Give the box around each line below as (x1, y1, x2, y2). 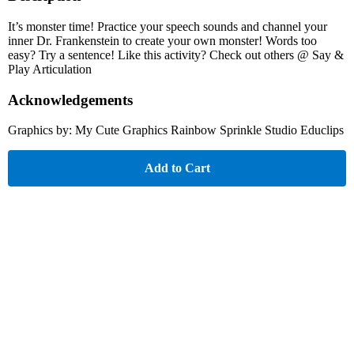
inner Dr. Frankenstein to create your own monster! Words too (8, 33, 317, 47)
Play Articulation (8, 62, 92, 76)
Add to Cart (144, 161, 210, 175)
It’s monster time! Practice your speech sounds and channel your (8, 19, 327, 33)
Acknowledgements (8, 91, 133, 108)
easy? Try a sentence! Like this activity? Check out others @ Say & (8, 47, 344, 62)
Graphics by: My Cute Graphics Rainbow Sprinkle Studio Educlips (8, 123, 344, 137)
